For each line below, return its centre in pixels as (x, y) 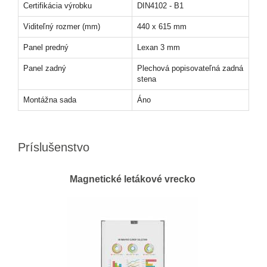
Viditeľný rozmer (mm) (62, 27)
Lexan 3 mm (159, 47)
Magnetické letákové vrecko (133, 179)
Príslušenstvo (54, 147)
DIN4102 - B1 (160, 6)
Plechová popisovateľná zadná (190, 68)
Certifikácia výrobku (58, 6)
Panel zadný (45, 68)
